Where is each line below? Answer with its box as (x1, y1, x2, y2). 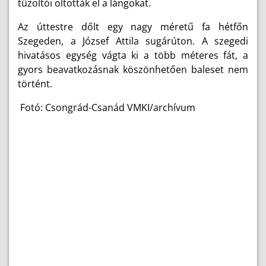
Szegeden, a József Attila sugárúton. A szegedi (18, 34, 248, 47)
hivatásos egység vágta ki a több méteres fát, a (18, 49, 248, 62)
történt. (18, 77, 52, 90)
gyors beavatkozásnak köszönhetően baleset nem (18, 63, 248, 76)
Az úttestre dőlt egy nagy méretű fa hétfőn (18, 20, 248, 33)
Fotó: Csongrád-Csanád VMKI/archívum (18, 101, 198, 114)
